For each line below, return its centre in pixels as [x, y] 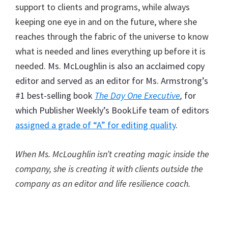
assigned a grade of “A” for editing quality [95, 125]
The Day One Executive [137, 95]
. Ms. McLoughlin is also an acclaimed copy [124, 66]
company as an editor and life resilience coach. [103, 183]
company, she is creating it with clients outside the [109, 168]
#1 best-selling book [55, 95]
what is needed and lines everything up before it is [110, 51]
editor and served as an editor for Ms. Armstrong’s [112, 80]
